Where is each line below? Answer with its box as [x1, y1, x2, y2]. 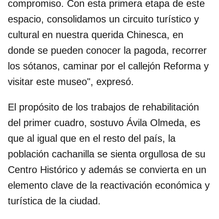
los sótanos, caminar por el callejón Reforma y [8, 60, 209, 71]
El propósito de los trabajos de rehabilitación [8, 101, 199, 112]
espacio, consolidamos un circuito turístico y [8, 13, 199, 24]
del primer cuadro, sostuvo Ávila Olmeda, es [8, 117, 200, 128]
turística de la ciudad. [8, 195, 101, 206]
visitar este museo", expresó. [8, 76, 134, 87]
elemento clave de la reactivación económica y [8, 179, 210, 191]
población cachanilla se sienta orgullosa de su [8, 148, 205, 159]
